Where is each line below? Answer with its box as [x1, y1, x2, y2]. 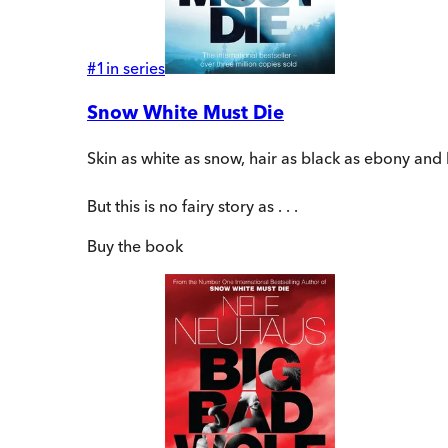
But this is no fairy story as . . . [87, 195, 298, 216]
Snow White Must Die [87, 101, 284, 125]
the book [114, 235, 183, 256]
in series [106, 58, 165, 79]
